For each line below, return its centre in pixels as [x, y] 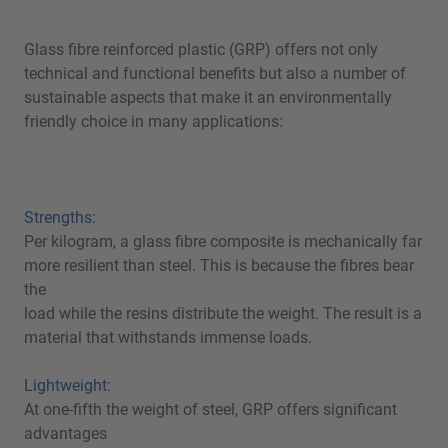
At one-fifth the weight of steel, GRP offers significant [210, 409]
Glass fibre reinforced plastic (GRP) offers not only [201, 49]
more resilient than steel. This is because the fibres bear [219, 265]
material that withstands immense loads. [168, 337]
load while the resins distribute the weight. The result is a [223, 313]
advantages [65, 433]
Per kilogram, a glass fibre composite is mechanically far [223, 241]
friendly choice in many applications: [153, 121]
